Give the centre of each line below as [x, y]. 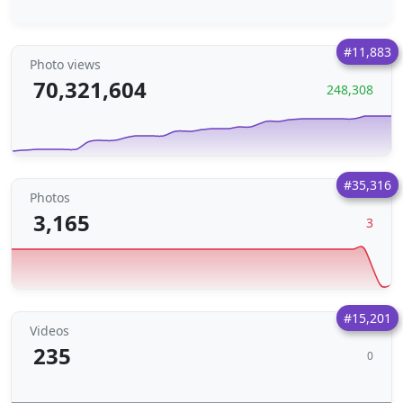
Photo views [65, 64]
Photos [50, 197]
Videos [49, 331]
